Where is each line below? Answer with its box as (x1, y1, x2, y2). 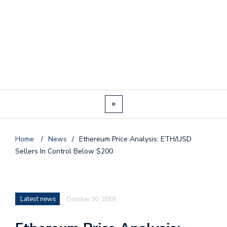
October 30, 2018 (66, 195, 116, 203)
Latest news (20, 194, 56, 204)
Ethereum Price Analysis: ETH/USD (79, 134, 192, 144)
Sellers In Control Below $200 (15, 146, 113, 156)
